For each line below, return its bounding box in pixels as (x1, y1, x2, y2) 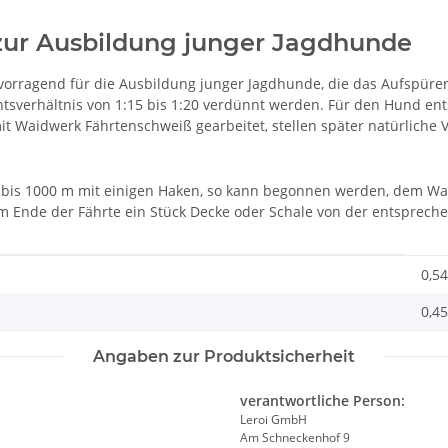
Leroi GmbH (240, 411, 307, 429)
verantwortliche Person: (240, 391, 405, 411)
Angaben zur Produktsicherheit (93, 347, 355, 367)
